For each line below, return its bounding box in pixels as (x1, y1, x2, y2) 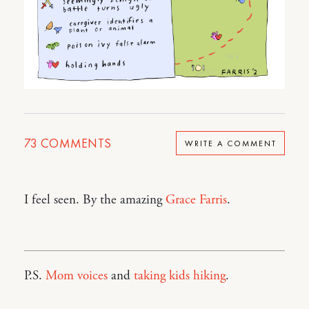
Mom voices (46, 268, 108, 284)
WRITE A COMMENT (184, 137, 277, 149)
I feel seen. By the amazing (24, 192, 166, 208)
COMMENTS (37, 135, 112, 151)
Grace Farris (166, 192, 227, 208)
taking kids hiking (134, 268, 226, 284)
